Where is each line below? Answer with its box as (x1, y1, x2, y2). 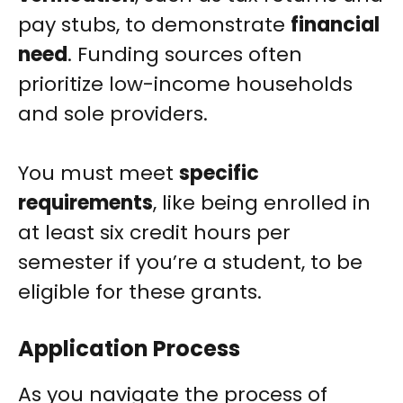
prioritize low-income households (18, 70, 353, 99)
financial (291, 11, 380, 40)
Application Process (18, 334, 240, 364)
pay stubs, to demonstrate (18, 11, 291, 40)
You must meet (18, 159, 179, 188)
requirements (18, 189, 153, 218)
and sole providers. (18, 100, 208, 129)
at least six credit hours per (18, 219, 291, 247)
